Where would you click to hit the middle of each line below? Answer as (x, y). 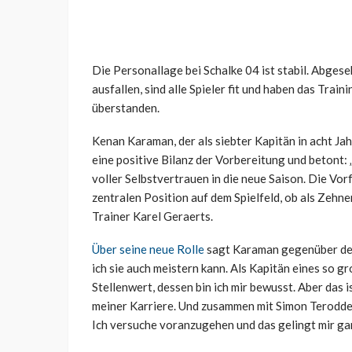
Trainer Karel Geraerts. (152, 216)
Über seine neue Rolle (148, 249)
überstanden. (126, 108)
